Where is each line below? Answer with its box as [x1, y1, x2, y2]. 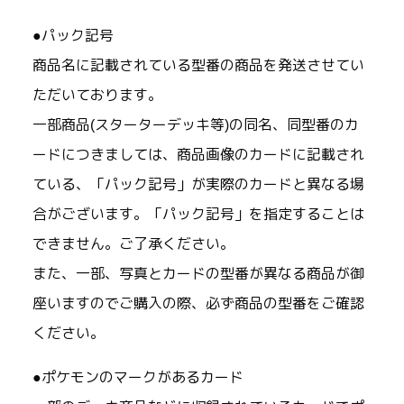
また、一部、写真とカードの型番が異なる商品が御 [32, 266, 364, 282]
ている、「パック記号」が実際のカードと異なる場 [32, 177, 364, 193]
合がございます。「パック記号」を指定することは [32, 207, 364, 223]
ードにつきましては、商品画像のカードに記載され [32, 147, 364, 163]
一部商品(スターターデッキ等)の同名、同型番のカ [32, 117, 359, 133]
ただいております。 [32, 87, 162, 104]
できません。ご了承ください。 [32, 236, 234, 252]
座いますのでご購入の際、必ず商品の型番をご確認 [32, 296, 364, 312]
